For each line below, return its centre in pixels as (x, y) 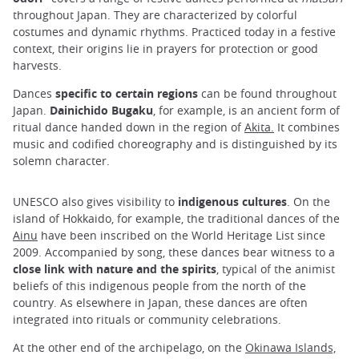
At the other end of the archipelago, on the (129, 347)
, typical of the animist (276, 268)
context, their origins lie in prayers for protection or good (165, 49)
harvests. (37, 66)
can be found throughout (267, 94)
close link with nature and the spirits (115, 268)
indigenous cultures (232, 201)
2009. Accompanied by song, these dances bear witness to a (174, 252)
